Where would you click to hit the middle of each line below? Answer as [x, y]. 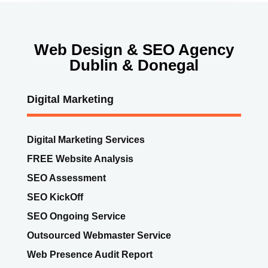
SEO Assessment [66, 135]
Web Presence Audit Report [89, 211]
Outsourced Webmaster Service [99, 192]
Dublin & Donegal [134, 21]
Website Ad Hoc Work [76, 230]
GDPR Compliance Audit [82, 249]
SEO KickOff [55, 154]
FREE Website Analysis [80, 115]
